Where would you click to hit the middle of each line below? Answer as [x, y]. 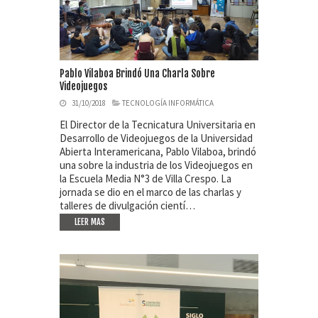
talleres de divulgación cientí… [127, 205]
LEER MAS [90, 221]
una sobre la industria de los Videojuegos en [156, 165]
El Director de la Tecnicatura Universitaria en [158, 124]
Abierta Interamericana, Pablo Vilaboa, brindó [158, 151]
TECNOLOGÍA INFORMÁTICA [168, 103]
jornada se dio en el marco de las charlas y [150, 192]
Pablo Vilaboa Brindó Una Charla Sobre [137, 73]
